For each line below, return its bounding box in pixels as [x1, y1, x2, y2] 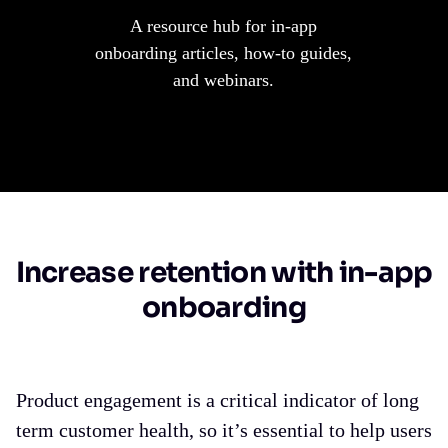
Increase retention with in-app [15, 255, 433, 291]
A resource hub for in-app [130, 16, 318, 37]
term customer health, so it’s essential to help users [16, 419, 432, 442]
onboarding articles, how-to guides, [95, 43, 353, 64]
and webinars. [173, 70, 275, 91]
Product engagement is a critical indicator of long [16, 389, 419, 412]
